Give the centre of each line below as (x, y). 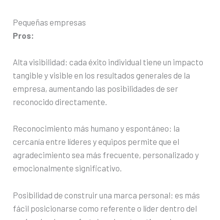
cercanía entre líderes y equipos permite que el (96, 142)
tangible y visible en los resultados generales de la (102, 75)
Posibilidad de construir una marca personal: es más (107, 195)
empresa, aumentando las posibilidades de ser (96, 89)
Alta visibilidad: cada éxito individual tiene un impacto (108, 62)
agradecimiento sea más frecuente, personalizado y (106, 155)
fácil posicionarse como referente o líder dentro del (105, 208)
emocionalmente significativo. (68, 168)
